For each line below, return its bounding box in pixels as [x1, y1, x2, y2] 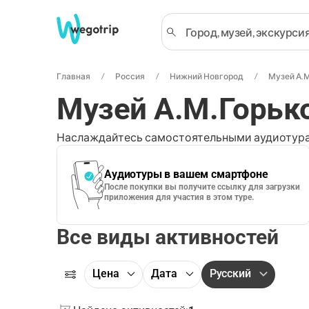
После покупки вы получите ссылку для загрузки [104, 182, 300, 192]
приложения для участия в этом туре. [104, 192, 254, 202]
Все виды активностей [57, 225, 279, 249]
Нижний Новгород [170, 71, 243, 81]
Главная [57, 71, 90, 81]
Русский [209, 267, 251, 280]
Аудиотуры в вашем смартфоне [104, 168, 268, 181]
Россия [115, 71, 145, 81]
